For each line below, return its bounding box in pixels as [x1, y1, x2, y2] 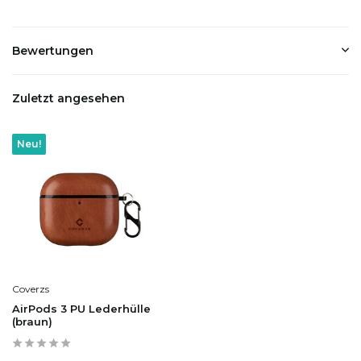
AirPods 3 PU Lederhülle [12, 302, 151, 316]
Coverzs [12, 283, 49, 296]
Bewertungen [12, 43, 93, 58]
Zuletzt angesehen [12, 90, 125, 106]
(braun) [12, 315, 52, 329]
